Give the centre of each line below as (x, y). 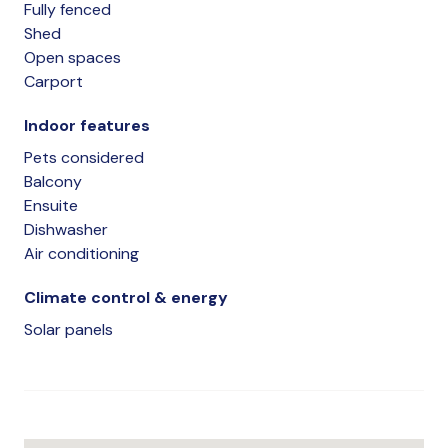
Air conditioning (81, 253)
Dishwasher (66, 229)
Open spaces (72, 57)
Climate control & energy (126, 297)
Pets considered (84, 157)
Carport (53, 81)
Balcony (53, 181)
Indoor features (87, 125)
